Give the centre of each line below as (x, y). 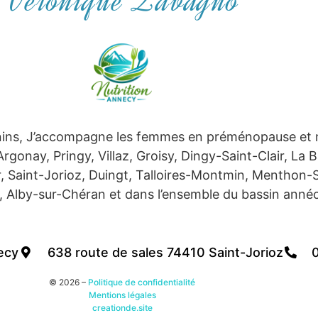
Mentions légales (122, 295)
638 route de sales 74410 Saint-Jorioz (165, 252)
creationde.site (122, 307)
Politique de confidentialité (142, 282)
